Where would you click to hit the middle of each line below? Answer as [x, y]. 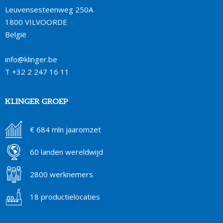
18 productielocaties [65, 197]
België [16, 35]
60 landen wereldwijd [66, 152]
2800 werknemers [61, 174]
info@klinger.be [31, 59]
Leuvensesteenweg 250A [49, 10]
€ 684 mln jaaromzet [65, 130]
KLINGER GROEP [37, 101]
